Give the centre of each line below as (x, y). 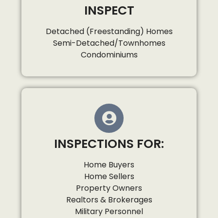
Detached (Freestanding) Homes (109, 31)
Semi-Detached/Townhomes (109, 43)
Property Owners (109, 188)
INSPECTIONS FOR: (109, 144)
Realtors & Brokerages (109, 200)
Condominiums (109, 54)
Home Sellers (109, 176)
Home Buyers (109, 164)
